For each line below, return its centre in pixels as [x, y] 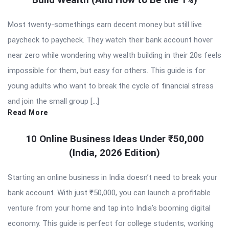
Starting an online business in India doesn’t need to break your [112, 177]
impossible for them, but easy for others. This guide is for [107, 70]
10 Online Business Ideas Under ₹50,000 [114, 139]
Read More [28, 112]
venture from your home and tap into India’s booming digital [109, 208]
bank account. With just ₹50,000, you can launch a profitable [109, 192]
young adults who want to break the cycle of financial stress [111, 86]
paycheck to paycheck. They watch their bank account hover [110, 40]
